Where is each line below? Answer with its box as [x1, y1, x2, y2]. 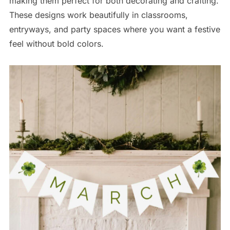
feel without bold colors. [9, 38, 104, 49]
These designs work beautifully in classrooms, [9, 9, 188, 20]
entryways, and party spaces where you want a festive [9, 24, 220, 34]
